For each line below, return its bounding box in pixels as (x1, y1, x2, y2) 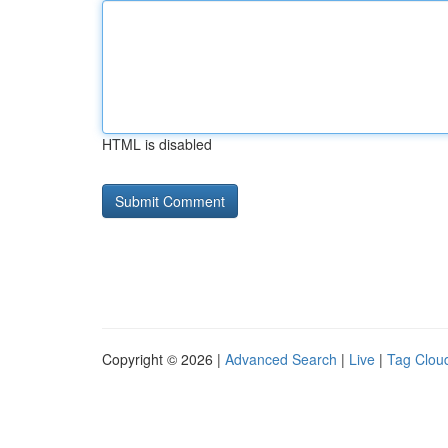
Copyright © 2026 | (102, 349, 225, 369)
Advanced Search (225, 349, 337, 369)
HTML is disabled (102, 134, 212, 154)
